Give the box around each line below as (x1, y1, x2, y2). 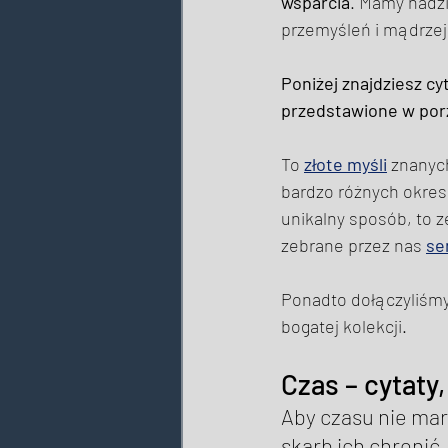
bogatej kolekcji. (281, 315, 411, 338)
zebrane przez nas (281, 234, 426, 257)
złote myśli (304, 153, 387, 176)
